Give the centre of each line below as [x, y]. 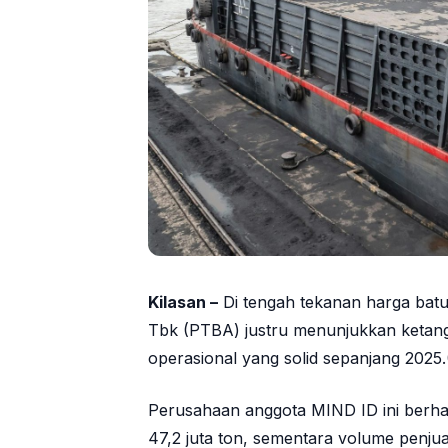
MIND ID [344, 410]
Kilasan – [183, 302]
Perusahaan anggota [229, 410]
